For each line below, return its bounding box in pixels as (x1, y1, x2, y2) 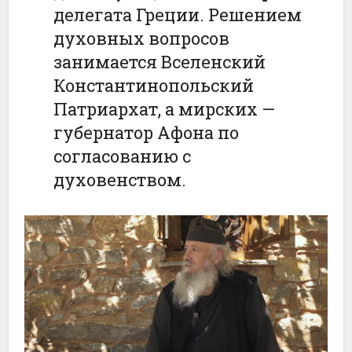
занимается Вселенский (53, 50, 266, 73)
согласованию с (53, 145, 192, 167)
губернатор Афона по (53, 121, 240, 144)
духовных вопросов (53, 27, 230, 49)
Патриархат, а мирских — (53, 97, 276, 120)
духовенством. (53, 168, 187, 191)
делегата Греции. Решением (53, 3, 302, 26)
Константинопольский (53, 74, 255, 97)
